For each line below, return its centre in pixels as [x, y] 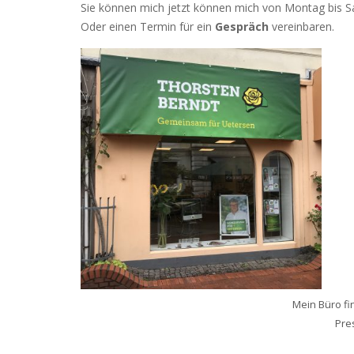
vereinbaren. [301, 27]
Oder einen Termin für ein [148, 27]
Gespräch [242, 27]
